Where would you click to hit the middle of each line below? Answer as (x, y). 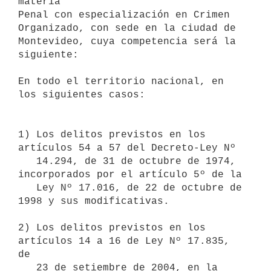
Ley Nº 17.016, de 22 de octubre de (27, 188)
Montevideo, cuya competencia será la (127, 41)
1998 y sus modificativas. (94, 201)
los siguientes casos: (82, 95)
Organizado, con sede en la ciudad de (127, 28)
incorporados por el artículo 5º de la (130, 175)
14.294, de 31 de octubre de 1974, (27, 161)
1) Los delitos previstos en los (112, 135)
